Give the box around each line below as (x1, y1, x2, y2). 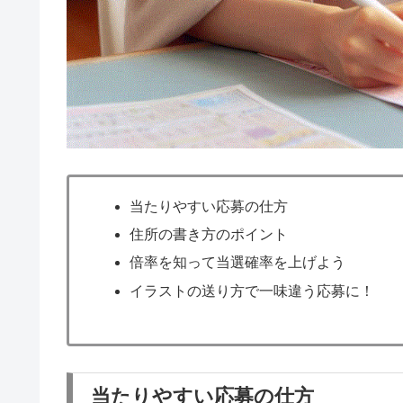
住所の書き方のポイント (130, 227, 289, 243)
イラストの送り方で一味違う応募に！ (130, 282, 375, 299)
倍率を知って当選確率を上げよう (130, 255, 346, 271)
